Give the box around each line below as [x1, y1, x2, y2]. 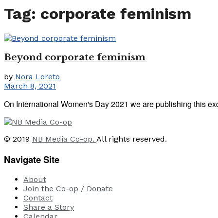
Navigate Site [4, 152, 59, 166]
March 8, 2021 [4, 81, 56, 91]
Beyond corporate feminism [4, 52, 145, 63]
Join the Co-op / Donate [23, 184, 113, 194]
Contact [23, 193, 53, 203]
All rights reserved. [96, 134, 167, 144]
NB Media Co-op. [32, 134, 96, 144]
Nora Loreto [15, 72, 60, 81]
